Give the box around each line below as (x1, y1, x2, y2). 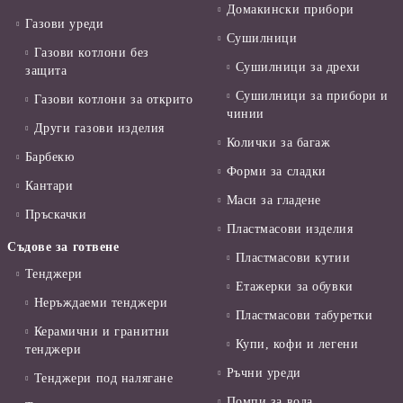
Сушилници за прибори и (235, 89, 389, 103)
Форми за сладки (226, 165, 327, 179)
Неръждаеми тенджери (33, 296, 168, 310)
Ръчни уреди (226, 366, 301, 381)
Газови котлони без (33, 46, 149, 60)
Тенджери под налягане (33, 372, 174, 386)
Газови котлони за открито (33, 93, 193, 107)
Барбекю (24, 150, 75, 165)
